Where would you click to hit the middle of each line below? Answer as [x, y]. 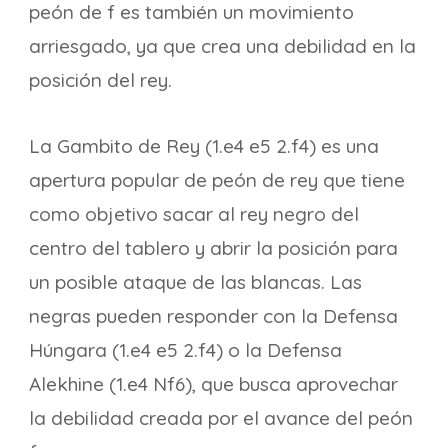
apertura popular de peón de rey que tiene [217, 180]
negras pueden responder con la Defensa [213, 316]
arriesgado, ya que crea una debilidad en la [222, 46]
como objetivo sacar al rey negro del [194, 214]
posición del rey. [100, 80]
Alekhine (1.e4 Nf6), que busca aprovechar [213, 384]
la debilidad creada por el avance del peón [221, 418]
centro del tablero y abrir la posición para [213, 248]
